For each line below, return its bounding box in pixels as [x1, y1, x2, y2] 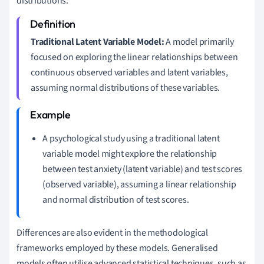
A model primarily [164, 35, 234, 48]
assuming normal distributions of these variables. [31, 81, 220, 94]
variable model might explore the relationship [42, 147, 217, 160]
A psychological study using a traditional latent [42, 131, 220, 145]
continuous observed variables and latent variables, [31, 65, 228, 79]
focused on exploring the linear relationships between [31, 50, 238, 64]
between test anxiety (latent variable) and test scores [42, 162, 243, 176]
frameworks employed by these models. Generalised [16, 241, 218, 255]
